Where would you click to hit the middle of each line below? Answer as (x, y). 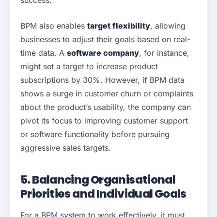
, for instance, (164, 53)
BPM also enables (54, 26)
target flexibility (119, 26)
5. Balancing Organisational (98, 180)
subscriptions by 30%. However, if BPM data (102, 80)
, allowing (168, 26)
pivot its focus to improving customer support (104, 121)
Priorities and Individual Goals (103, 194)
